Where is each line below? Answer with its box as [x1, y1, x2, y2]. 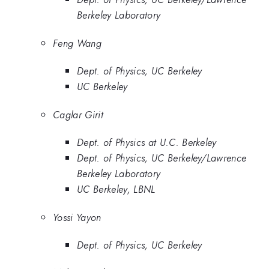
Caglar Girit [53, 107, 103, 122]
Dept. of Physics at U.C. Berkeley [77, 135, 217, 150]
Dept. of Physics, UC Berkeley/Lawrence [77, 151, 247, 166]
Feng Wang [53, 35, 101, 50]
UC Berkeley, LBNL [77, 182, 156, 197]
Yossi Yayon [53, 210, 101, 225]
